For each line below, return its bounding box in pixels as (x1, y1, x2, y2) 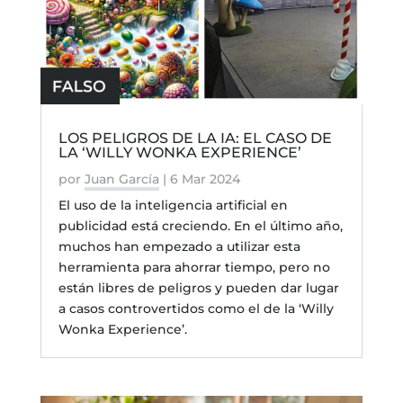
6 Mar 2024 (169, 171, 240, 188)
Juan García (84, 171, 159, 188)
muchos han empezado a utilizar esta (58, 238, 300, 255)
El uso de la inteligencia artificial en (58, 197, 288, 214)
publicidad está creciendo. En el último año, (58, 218, 343, 235)
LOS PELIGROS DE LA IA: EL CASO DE (58, 130, 332, 148)
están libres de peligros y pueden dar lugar (58, 280, 339, 297)
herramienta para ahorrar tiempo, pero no (58, 259, 330, 276)
